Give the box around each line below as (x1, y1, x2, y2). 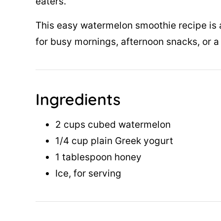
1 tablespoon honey (55, 151, 142, 163)
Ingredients (36, 89, 120, 109)
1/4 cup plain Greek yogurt (55, 135, 173, 147)
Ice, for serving (55, 167, 121, 179)
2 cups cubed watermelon (55, 118, 171, 130)
